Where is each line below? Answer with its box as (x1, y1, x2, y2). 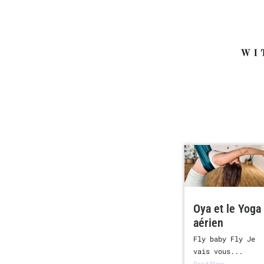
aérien (193, 215, 223, 230)
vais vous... (193, 246, 243, 256)
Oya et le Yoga (193, 201, 261, 216)
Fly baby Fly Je (193, 233, 255, 243)
